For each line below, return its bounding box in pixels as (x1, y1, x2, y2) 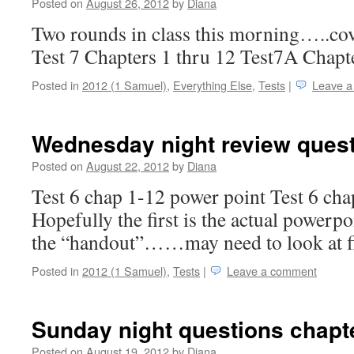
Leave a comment (227, 262, 317, 279)
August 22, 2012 (86, 157, 169, 174)
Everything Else (173, 77, 252, 93)
